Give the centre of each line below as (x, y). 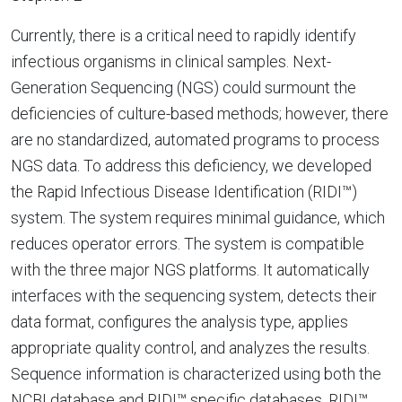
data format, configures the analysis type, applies (179, 322)
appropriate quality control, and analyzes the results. (190, 348)
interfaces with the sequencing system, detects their (194, 296)
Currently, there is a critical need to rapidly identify (184, 35)
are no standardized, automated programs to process (195, 140)
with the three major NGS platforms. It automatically (190, 270)
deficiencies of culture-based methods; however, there (200, 114)
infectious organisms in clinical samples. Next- (171, 61)
